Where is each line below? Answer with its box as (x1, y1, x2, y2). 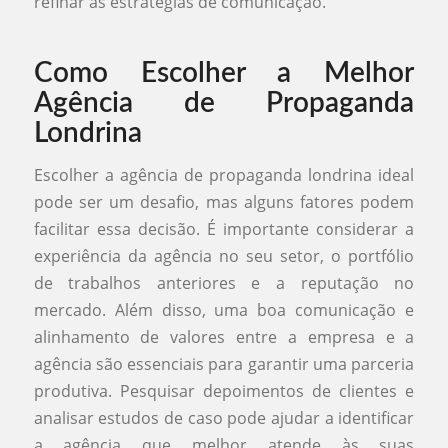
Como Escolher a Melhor (33, 59, 415, 88)
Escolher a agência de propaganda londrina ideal (33, 164, 415, 187)
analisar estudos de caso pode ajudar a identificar (33, 407, 415, 430)
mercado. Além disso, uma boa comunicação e (33, 299, 415, 322)
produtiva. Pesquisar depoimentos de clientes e (33, 380, 415, 403)
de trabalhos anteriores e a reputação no (33, 272, 415, 295)
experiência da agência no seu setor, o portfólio (33, 245, 415, 268)
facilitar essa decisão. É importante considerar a (33, 218, 415, 241)
